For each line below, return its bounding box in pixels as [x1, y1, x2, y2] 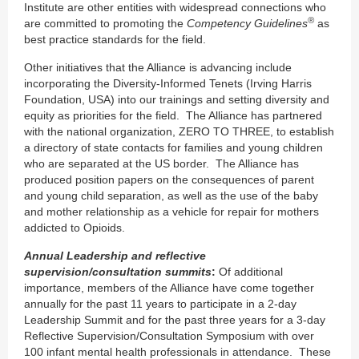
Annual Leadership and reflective [24, 248, 206, 262]
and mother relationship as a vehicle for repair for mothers [24, 204, 319, 218]
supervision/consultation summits [24, 264, 212, 278]
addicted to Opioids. [24, 220, 125, 234]
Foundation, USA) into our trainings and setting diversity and [24, 92, 329, 106]
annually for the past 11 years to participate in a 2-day [24, 296, 296, 310]
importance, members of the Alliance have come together [24, 280, 314, 294]
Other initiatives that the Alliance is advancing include [24, 60, 292, 74]
